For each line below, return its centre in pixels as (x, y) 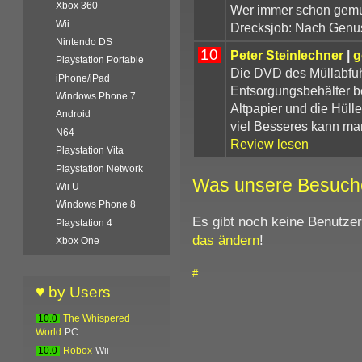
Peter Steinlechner (286, 55)
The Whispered (97, 319)
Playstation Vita (90, 151)
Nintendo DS (84, 42)
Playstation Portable (100, 60)
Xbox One (78, 241)
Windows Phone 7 (96, 97)
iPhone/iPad (83, 78)
